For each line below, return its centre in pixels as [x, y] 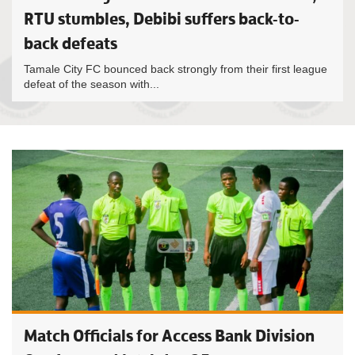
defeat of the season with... [92, 84]
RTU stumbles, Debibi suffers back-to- [162, 19]
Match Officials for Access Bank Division [169, 336]
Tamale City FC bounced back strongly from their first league [176, 69]
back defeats [71, 43]
